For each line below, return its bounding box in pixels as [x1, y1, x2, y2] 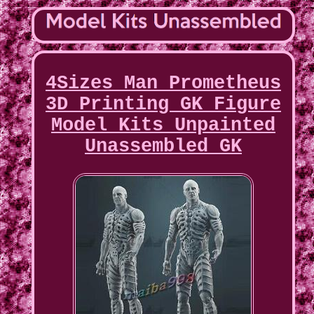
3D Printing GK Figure [45, 94, 281, 116]
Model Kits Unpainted [50, 115, 275, 137]
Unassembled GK [84, 136, 242, 158]
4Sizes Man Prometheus [45, 73, 281, 95]
